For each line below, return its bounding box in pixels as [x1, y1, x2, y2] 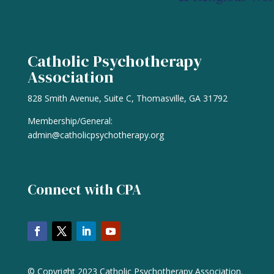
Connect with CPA [27, 180, 141, 200]
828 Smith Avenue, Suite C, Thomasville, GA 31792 [27, 92, 228, 105]
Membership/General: [27, 115, 113, 127]
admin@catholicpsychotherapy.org [27, 129, 164, 141]
